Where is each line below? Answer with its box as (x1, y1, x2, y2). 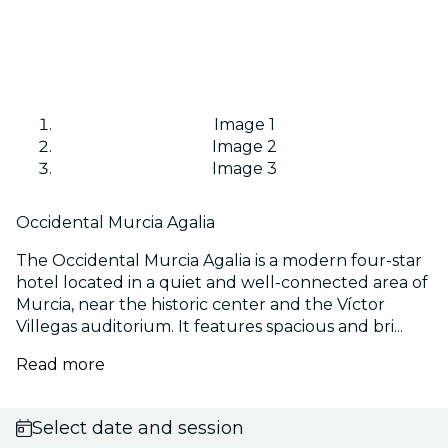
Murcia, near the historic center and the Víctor (16, 294, 385, 314)
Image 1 (213, 114, 275, 134)
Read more (16, 354, 105, 374)
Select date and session (31, 416, 244, 439)
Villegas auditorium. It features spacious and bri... (16, 316, 403, 336)
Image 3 (211, 158, 277, 178)
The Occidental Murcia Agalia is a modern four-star (16, 250, 422, 270)
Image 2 (211, 136, 277, 156)
